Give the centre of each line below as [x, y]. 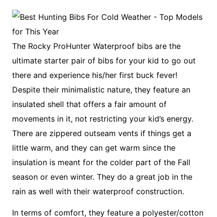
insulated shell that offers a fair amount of [89, 104]
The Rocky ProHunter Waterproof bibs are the [96, 46]
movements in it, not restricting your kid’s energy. [103, 118]
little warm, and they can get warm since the [94, 147]
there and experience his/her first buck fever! [95, 75]
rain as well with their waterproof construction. [98, 191]
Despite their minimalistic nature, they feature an [101, 89]
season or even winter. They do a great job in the [102, 177]
